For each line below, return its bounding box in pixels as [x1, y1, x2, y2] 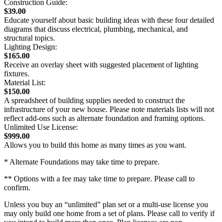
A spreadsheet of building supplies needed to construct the [4, 96, 185, 105]
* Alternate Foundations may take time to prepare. [4, 157, 160, 166]
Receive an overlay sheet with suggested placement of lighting [4, 60, 198, 69]
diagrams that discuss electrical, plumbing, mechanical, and [4, 24, 188, 33]
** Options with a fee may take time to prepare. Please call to [4, 174, 195, 183]
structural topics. [4, 33, 55, 42]
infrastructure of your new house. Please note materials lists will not [4, 105, 214, 113]
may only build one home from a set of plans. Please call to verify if [4, 209, 215, 218]
